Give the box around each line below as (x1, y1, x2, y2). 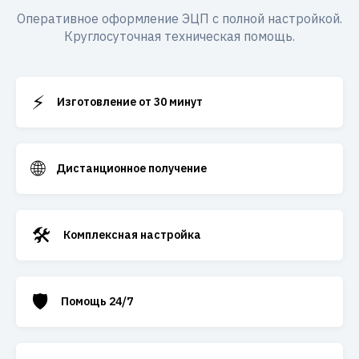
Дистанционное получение (56, 161, 207, 175)
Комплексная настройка (63, 228, 201, 242)
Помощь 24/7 (61, 294, 133, 309)
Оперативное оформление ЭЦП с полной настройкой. (17, 10, 342, 26)
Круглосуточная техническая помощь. (64, 28, 295, 44)
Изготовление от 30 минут (57, 95, 203, 109)
